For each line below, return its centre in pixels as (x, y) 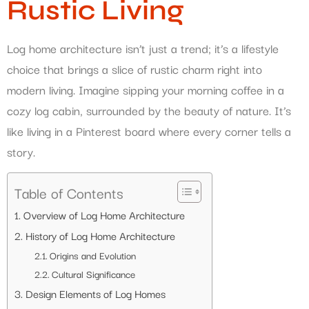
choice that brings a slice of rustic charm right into (134, 69)
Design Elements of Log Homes (95, 293)
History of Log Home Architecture (100, 235)
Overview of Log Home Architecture (104, 214)
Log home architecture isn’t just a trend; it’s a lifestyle (143, 48)
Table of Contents (69, 192)
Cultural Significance (93, 273)
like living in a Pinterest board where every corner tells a (149, 131)
